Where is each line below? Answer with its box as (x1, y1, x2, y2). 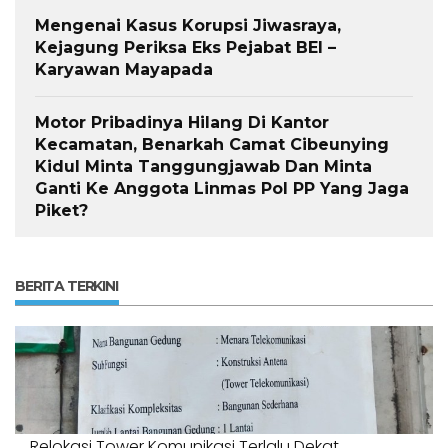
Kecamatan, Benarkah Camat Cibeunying (35, 135, 389, 155)
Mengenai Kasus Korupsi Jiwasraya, (35, 16, 341, 36)
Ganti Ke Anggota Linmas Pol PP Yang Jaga (35, 179, 409, 199)
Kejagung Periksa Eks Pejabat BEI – (35, 38, 336, 58)
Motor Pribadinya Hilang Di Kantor (35, 113, 329, 133)
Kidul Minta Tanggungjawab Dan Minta (35, 157, 372, 177)
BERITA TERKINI (15, 277, 118, 296)
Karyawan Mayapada (35, 60, 213, 80)
